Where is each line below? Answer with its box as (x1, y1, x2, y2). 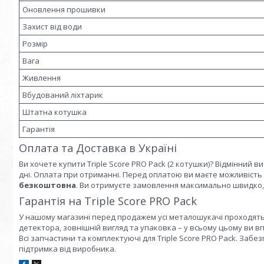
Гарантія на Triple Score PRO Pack (19, 193, 197, 208)
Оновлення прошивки (22, 4, 105, 15)
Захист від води (22, 21, 82, 32)
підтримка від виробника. (19, 243, 116, 254)
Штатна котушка (22, 106, 87, 117)
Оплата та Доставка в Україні (19, 140, 177, 155)
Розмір (22, 38, 48, 49)
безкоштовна (19, 179, 76, 190)
